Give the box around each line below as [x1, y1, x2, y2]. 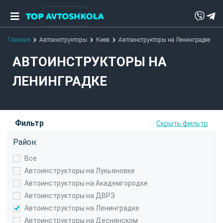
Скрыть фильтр [156, 119, 208, 127]
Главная [7, 36, 30, 44]
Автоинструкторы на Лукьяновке [24, 167, 135, 175]
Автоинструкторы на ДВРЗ [24, 192, 115, 200]
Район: [13, 137, 37, 147]
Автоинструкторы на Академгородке [24, 179, 148, 188]
